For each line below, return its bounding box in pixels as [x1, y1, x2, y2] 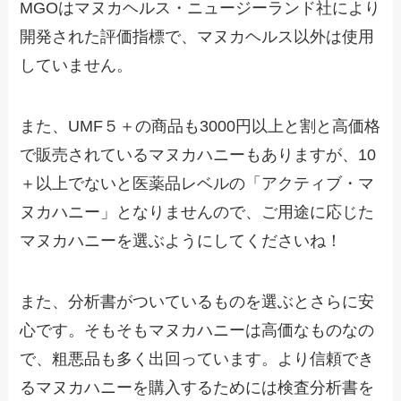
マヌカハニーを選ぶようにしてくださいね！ [20, 232, 343, 251]
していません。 [20, 56, 133, 75]
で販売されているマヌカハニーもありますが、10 [20, 146, 377, 165]
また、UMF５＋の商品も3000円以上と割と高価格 [20, 117, 381, 136]
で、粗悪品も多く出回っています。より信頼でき [20, 350, 375, 369]
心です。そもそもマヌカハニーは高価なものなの [20, 321, 375, 340]
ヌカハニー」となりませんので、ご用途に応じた [20, 203, 375, 222]
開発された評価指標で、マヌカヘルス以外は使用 [20, 28, 375, 47]
